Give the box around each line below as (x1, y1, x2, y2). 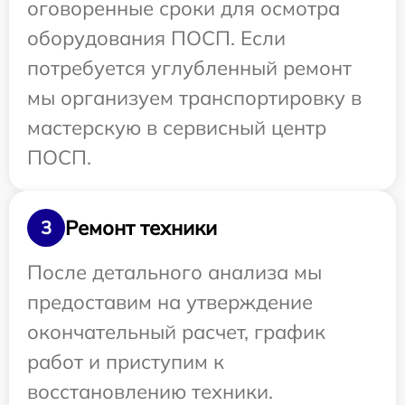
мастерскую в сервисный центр (27, 115, 326, 141)
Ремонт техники (65, 214, 217, 240)
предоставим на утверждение (27, 289, 313, 316)
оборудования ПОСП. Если (27, 25, 286, 52)
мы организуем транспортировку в (27, 85, 362, 111)
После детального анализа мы (27, 259, 322, 286)
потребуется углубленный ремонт (27, 55, 352, 81)
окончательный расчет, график (27, 319, 325, 345)
